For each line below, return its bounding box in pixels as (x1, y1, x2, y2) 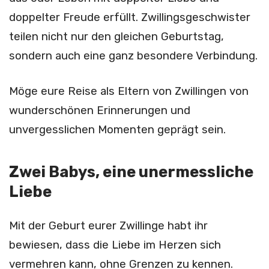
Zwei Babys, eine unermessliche (9, 163, 253, 181)
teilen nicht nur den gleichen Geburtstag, (9, 29, 224, 43)
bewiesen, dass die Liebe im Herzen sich (9, 238, 221, 252)
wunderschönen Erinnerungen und (9, 103, 190, 117)
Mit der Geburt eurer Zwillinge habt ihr (9, 219, 208, 233)
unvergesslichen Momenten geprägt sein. (9, 122, 226, 136)
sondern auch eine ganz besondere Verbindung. (9, 49, 258, 62)
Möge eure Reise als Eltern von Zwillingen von (9, 84, 249, 98)
